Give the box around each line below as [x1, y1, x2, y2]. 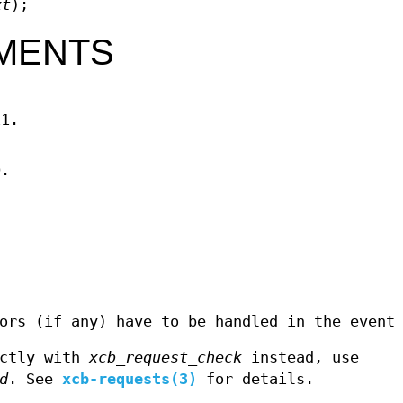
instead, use [242, 349, 359, 367]
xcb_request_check [89, 349, 242, 367]
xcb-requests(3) [62, 371, 197, 389]
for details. [197, 371, 314, 389]
